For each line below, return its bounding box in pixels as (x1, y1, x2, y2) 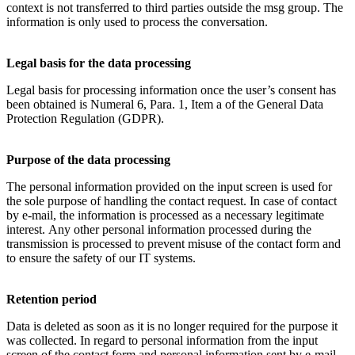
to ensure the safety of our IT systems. (6, 251, 196, 265)
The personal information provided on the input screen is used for (6, 180, 332, 194)
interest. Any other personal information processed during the (6, 223, 311, 237)
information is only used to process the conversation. (6, 15, 268, 29)
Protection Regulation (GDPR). (6, 112, 164, 126)
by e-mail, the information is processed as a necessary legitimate (6, 208, 324, 223)
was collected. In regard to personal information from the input (6, 334, 318, 348)
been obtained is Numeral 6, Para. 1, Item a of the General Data (6, 97, 323, 112)
